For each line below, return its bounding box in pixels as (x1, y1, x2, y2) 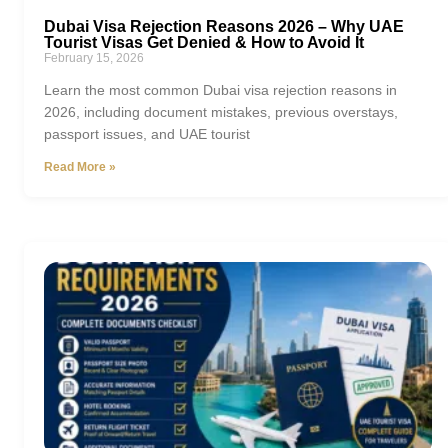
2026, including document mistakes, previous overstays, (44, 104, 398, 121)
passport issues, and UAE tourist (44, 126, 250, 143)
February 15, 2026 (44, 51, 144, 66)
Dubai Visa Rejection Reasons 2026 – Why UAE (44, 18, 404, 36)
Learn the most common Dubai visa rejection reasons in (44, 82, 397, 99)
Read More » (44, 160, 116, 175)
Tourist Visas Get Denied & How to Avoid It (44, 34, 364, 52)
